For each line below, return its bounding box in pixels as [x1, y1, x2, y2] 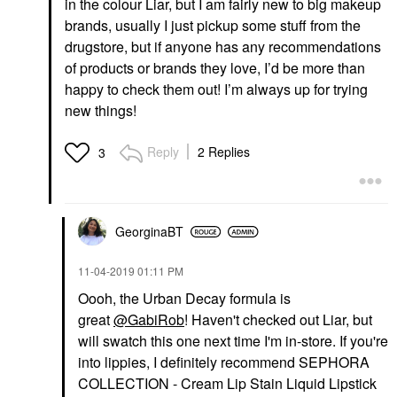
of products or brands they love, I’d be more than [65, 58, 365, 78]
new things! [65, 100, 136, 121]
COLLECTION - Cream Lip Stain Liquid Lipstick [78, 373, 377, 393]
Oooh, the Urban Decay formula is [78, 288, 291, 308]
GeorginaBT [115, 222, 183, 240]
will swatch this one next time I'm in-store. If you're [78, 331, 388, 351]
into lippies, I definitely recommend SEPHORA [78, 352, 370, 372]
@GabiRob [113, 309, 184, 330]
